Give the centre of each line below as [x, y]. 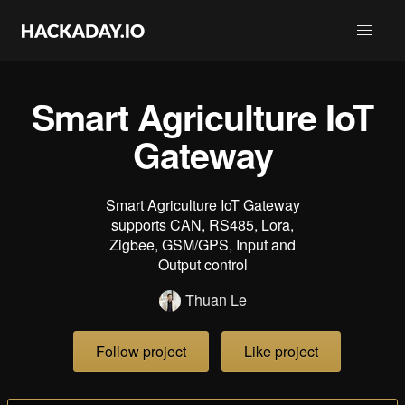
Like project [281, 352]
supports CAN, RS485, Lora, [202, 225]
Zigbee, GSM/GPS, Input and [202, 245]
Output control [202, 264]
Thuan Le [216, 300]
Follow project [141, 352]
